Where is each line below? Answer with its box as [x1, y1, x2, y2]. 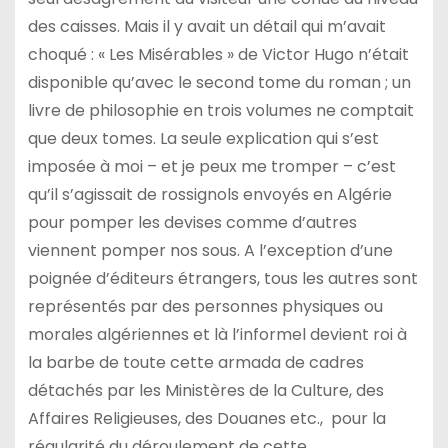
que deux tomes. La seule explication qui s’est [27, 127, 379, 151]
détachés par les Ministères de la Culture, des [27, 379, 384, 403]
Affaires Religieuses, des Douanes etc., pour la [27, 407, 386, 431]
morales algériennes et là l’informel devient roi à [27, 323, 407, 347]
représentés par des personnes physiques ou [27, 295, 383, 319]
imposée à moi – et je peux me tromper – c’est [27, 155, 396, 179]
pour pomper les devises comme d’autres [27, 211, 357, 235]
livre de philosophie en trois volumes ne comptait [27, 99, 414, 123]
